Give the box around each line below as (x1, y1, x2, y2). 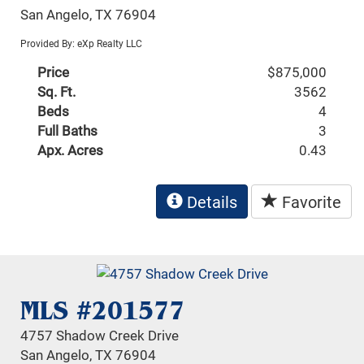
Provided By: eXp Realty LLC (20, 36, 143, 50)
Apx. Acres (37, 140, 104, 159)
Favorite (278, 190, 341, 212)
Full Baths (37, 120, 98, 140)
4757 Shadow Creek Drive (20, 326, 180, 345)
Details (183, 190, 237, 212)
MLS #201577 (20, 294, 185, 327)
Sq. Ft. (37, 81, 76, 101)
